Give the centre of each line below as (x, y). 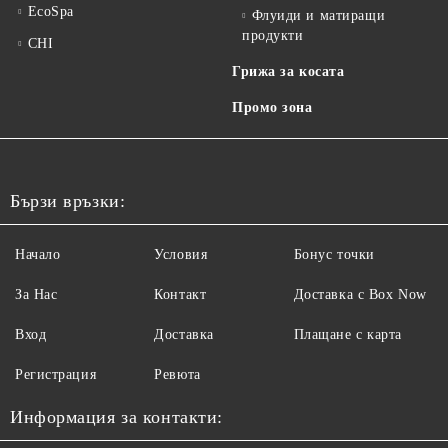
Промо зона (272, 107)
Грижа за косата (288, 71)
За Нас (36, 294)
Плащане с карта (348, 334)
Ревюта (177, 374)
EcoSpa (50, 11)
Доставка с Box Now (360, 294)
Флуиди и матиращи (318, 15)
